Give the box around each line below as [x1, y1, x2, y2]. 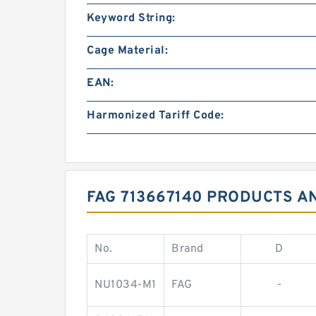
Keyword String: [87, 11, 176, 25]
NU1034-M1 [95, 277, 157, 292]
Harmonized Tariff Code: [87, 108, 224, 123]
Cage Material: [87, 43, 168, 58]
